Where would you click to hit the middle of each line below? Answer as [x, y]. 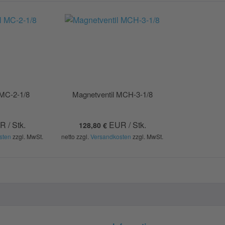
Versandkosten [111, 137]
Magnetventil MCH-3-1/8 [112, 94]
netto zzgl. [76, 137]
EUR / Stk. [127, 125]
